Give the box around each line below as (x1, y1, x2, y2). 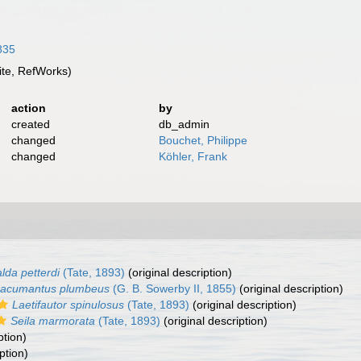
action (10, 102, 46, 114)
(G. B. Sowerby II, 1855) (110, 282, 236, 295)
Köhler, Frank (159, 150, 228, 163)
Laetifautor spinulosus (12, 298, 124, 311)
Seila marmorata (10, 314, 95, 327)
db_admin (159, 118, 210, 131)
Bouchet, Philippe (159, 134, 248, 147)
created (10, 118, 50, 131)
